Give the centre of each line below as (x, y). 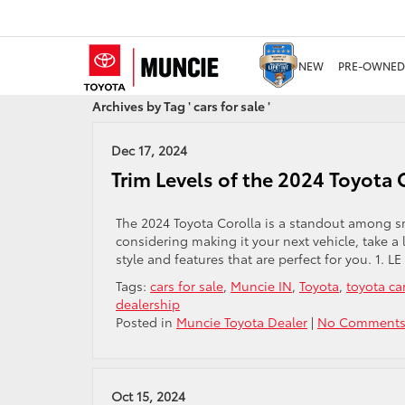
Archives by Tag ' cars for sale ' (181, 106)
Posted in (146, 322)
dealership (148, 304)
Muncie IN (261, 286)
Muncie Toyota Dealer (242, 322)
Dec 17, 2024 (149, 150)
